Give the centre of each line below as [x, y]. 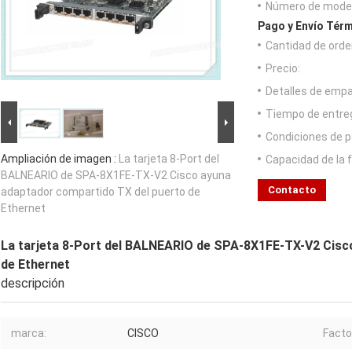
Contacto [292, 190]
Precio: [283, 69]
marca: [29, 334]
